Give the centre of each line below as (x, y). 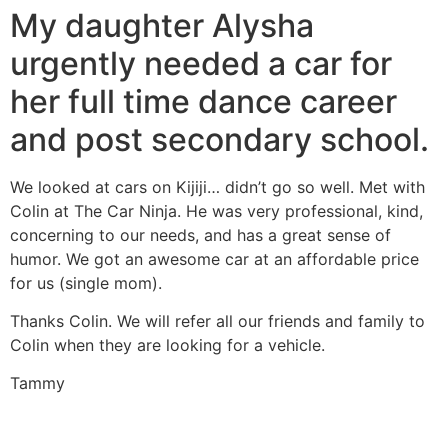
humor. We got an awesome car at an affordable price (214, 258)
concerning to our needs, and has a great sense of (200, 234)
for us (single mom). (86, 282)
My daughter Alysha (162, 25)
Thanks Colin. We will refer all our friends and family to (217, 321)
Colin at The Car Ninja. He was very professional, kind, (216, 210)
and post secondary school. (219, 139)
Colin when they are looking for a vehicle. (167, 345)
